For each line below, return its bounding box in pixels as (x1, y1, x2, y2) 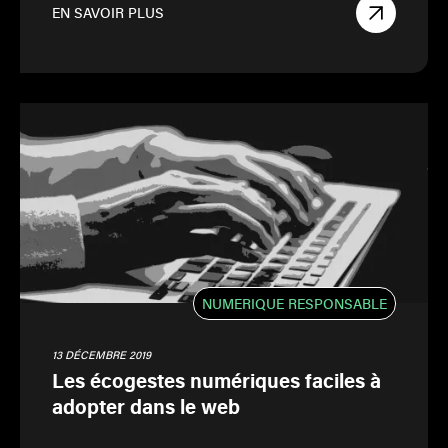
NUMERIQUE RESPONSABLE (202, 293, 387, 313)
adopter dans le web (52, 392, 240, 420)
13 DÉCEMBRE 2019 (52, 347, 151, 362)
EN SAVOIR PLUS (52, 3, 164, 23)
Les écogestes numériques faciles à (52, 366, 381, 394)
